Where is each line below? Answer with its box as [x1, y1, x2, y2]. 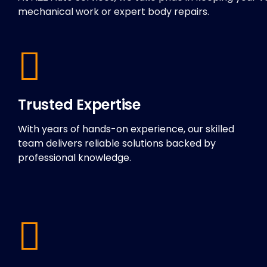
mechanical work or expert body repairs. [18, 5, 209, 19]
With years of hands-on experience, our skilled [18, 122, 234, 136]
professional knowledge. [18, 151, 131, 165]
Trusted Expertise [18, 95, 141, 115]
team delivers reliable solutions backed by [18, 136, 216, 151]
